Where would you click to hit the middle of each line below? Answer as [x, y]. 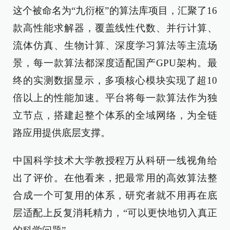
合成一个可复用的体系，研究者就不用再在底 [115, 195]
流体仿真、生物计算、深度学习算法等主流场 [115, 45]
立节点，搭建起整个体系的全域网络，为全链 [115, 115]
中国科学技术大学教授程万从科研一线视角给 [115, 160]
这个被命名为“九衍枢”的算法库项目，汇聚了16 [115, 11]
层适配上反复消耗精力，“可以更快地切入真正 [115, 213]
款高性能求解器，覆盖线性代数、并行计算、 [115, 28]
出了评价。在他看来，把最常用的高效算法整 [115, 178]
